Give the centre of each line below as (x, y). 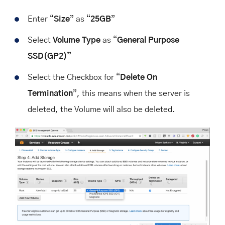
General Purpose (148, 40)
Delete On (139, 78)
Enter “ (41, 19)
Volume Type (77, 40)
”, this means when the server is (131, 94)
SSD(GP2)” (49, 57)
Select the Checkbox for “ (74, 78)
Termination (50, 94)
